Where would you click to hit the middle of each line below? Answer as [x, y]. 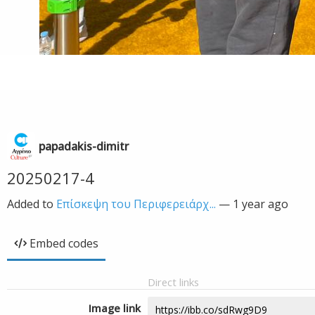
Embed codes [64, 243]
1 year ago [261, 204]
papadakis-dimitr [84, 146]
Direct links [173, 282]
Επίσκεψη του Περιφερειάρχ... [136, 204]
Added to [32, 204]
